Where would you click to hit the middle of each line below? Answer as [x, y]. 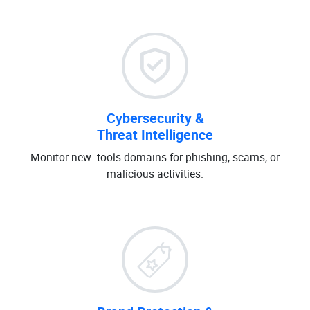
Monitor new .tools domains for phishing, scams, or [155, 157]
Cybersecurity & [155, 118]
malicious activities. [155, 174]
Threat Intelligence [155, 135]
